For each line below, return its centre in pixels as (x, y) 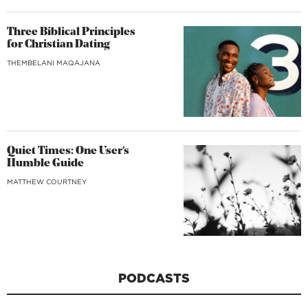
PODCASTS (154, 278)
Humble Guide (45, 163)
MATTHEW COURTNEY (47, 181)
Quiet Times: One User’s (68, 151)
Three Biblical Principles (71, 33)
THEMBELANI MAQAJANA (54, 63)
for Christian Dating (58, 45)
